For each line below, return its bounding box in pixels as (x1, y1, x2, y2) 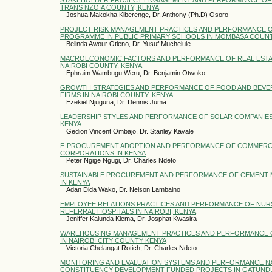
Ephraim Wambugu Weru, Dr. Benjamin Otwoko (66, 69, 205, 76)
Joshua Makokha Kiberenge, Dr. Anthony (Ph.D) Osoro (66, 10, 228, 18)
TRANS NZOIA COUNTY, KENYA (60, 3, 159, 11)
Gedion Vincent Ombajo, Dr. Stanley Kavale (66, 127, 194, 135)
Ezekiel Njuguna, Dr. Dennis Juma (66, 98, 166, 106)
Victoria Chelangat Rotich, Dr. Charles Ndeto (66, 243, 197, 251)
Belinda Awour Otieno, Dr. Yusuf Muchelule (66, 39, 191, 47)
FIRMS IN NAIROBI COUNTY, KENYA (60, 90, 173, 98)
